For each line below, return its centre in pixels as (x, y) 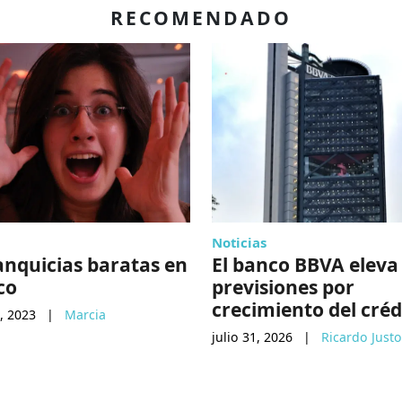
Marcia (85, 315)
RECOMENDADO (201, 18)
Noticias (239, 243)
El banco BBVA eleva (305, 265)
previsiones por (283, 287)
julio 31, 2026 (252, 337)
